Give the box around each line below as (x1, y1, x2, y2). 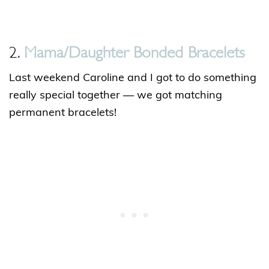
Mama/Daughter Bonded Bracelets (24, 47, 245, 55)
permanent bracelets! (9, 107, 116, 119)
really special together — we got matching (9, 90, 222, 102)
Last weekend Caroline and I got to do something (9, 73, 256, 85)
